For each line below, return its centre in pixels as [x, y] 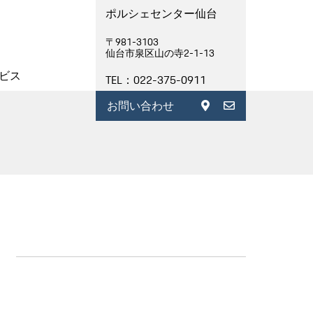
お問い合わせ [140, 106]
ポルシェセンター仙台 [161, 14]
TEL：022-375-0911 [156, 80]
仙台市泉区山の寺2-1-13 [160, 53]
